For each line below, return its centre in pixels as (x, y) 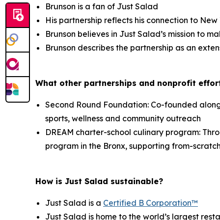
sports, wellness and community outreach (123, 119)
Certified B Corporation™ (151, 203)
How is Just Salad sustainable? (99, 181)
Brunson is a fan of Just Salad (102, 7)
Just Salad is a (74, 203)
